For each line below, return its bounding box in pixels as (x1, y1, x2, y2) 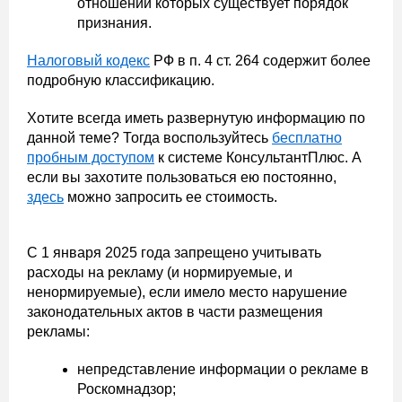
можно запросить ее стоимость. (64, 189, 277, 205)
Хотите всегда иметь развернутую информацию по (27, 110, 365, 127)
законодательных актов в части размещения (27, 304, 323, 320)
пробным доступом (27, 150, 154, 166)
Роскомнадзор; (77, 381, 176, 398)
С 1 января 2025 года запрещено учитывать (27, 245, 321, 261)
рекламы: (27, 324, 90, 340)
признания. (77, 15, 152, 31)
